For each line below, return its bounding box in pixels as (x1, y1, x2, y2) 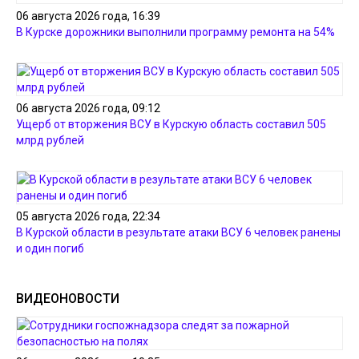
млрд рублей (16, 133, 84, 147)
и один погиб (16, 241, 84, 255)
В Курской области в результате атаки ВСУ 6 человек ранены (16, 225, 341, 239)
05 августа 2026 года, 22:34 (16, 209, 160, 223)
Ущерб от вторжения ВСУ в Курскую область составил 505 (16, 117, 326, 131)
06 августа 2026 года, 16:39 (16, 9, 160, 22)
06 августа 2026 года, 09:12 (16, 101, 160, 115)
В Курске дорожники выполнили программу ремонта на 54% (16, 25, 335, 38)
